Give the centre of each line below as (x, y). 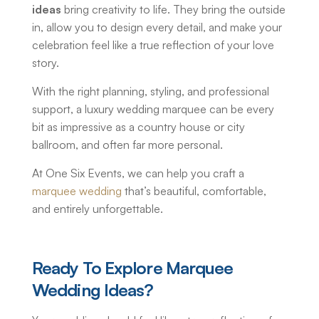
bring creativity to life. (116, 10)
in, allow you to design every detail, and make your (157, 27)
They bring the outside (228, 10)
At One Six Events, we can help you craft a (138, 173)
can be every (240, 109)
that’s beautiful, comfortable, (194, 191)
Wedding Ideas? (93, 290)
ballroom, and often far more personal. (127, 145)
